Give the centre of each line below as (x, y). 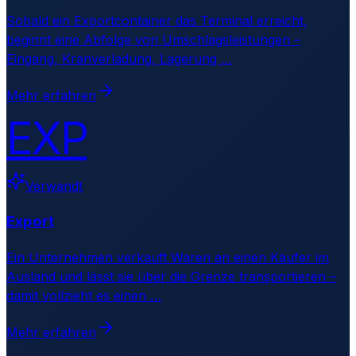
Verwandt (54, 186)
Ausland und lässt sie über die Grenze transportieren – (171, 276)
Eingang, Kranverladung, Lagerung (114, 59)
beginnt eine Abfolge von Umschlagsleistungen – (153, 40)
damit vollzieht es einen (78, 295)
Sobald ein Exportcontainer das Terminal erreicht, (157, 21)
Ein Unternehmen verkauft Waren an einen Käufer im (168, 257)
